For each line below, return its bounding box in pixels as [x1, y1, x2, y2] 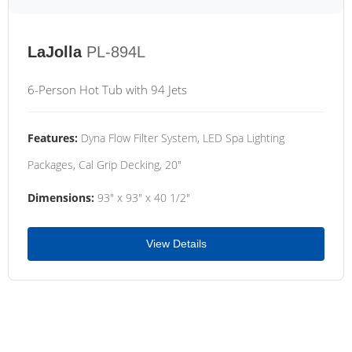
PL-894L [86, 43, 145, 60]
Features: [27, 130, 78, 145]
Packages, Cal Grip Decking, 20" [27, 157, 181, 172]
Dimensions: [27, 190, 94, 205]
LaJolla [27, 43, 82, 60]
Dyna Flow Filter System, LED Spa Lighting [78, 130, 284, 145]
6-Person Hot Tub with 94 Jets [27, 82, 187, 97]
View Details [145, 237, 207, 250]
